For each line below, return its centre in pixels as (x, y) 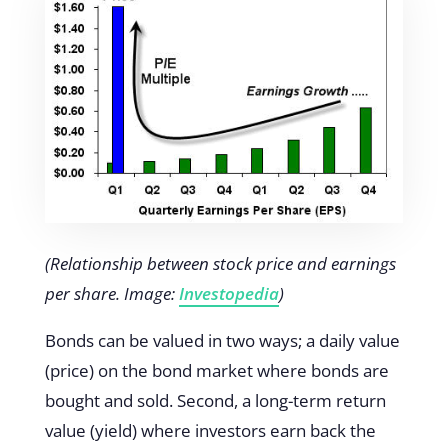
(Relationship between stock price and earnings (220, 263)
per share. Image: (111, 293)
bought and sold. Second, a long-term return (215, 400)
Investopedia (228, 293)
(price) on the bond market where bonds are (216, 370)
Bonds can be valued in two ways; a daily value (222, 340)
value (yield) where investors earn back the (210, 430)
